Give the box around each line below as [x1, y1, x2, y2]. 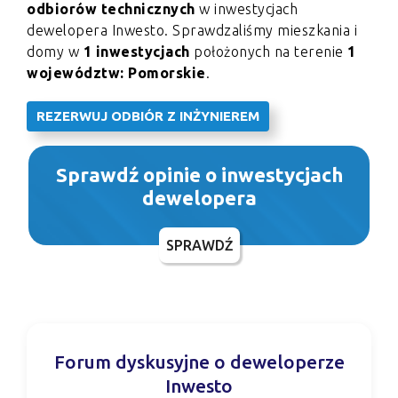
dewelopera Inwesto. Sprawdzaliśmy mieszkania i [27, 22, 357, 39]
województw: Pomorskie [27, 65, 206, 82]
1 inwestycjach [83, 44, 190, 60]
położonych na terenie [189, 44, 347, 60]
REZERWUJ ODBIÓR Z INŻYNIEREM [36, 108, 259, 124]
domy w [27, 44, 84, 60]
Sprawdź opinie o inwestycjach [55, 163, 343, 187]
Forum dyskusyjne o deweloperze [53, 352, 345, 373]
